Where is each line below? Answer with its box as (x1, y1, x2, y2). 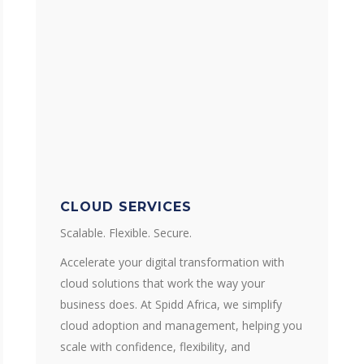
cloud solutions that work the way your (60, 275, 265, 291)
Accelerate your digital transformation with (60, 254, 284, 270)
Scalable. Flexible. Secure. (60, 225, 192, 240)
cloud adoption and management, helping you (60, 318, 302, 333)
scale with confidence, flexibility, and (60, 339, 250, 354)
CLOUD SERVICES (60, 199, 192, 214)
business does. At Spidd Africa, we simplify (60, 297, 282, 312)
